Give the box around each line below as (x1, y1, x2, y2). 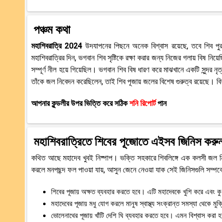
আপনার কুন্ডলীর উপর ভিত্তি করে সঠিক (31, 98, 129, 108)
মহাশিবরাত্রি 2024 (31, 41, 86, 51)
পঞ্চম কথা (34, 22, 70, 37)
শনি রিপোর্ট (129, 98, 158, 108)
